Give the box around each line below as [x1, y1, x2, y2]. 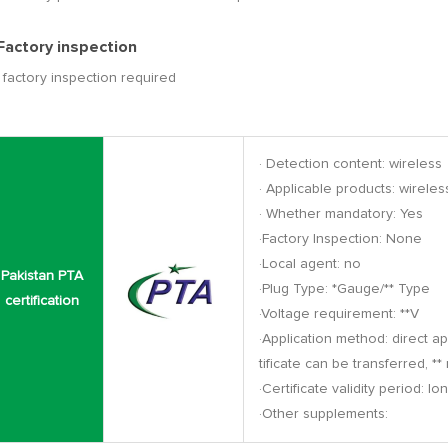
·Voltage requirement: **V [259, 307, 419, 321]
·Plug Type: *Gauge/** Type [259, 282, 430, 296]
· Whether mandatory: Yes [259, 207, 423, 221]
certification [5, 294, 79, 308]
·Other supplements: [259, 407, 388, 421]
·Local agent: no [259, 257, 361, 271]
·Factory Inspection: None [259, 232, 422, 246]
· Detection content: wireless [259, 157, 442, 171]
